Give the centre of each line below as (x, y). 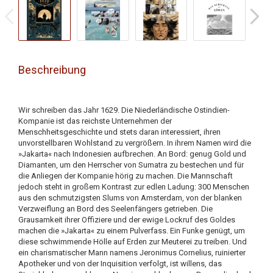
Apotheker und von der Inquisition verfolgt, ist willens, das (120, 264)
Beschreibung (52, 70)
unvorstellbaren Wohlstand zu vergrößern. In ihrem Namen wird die (135, 143)
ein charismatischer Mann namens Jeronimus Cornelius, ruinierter (132, 253)
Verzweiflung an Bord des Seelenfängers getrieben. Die (115, 209)
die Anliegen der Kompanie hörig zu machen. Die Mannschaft (126, 176)
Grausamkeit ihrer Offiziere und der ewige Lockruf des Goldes (127, 220)
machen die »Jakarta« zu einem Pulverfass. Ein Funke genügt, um (132, 231)
